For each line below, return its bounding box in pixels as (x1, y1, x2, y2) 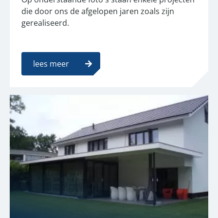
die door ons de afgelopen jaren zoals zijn (21, 5, 174, 17)
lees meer (33, 58, 69, 69)
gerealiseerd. (21, 17, 69, 28)
